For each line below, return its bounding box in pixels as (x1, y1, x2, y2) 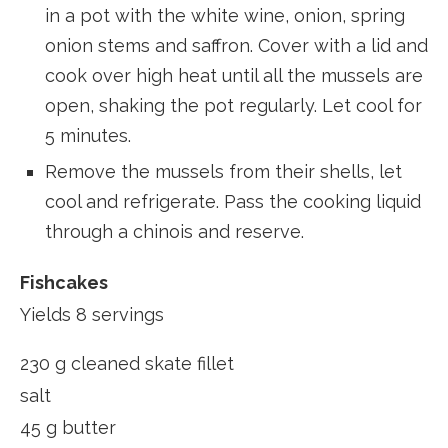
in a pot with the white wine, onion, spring (45, 4, 405, 26)
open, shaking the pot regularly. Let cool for (45, 94, 422, 116)
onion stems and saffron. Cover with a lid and (45, 34, 428, 56)
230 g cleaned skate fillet (20, 352, 234, 374)
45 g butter (20, 416, 116, 438)
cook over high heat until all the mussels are (45, 64, 423, 86)
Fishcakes (20, 271, 108, 293)
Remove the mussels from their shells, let (45, 160, 402, 182)
